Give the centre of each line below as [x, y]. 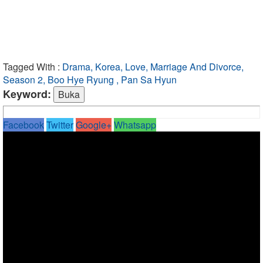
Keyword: [27, 94]
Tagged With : [31, 66]
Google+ [94, 124]
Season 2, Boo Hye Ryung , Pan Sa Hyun [90, 79]
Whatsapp [135, 124]
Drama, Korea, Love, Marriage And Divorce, [153, 66]
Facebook [23, 124]
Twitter [60, 124]
